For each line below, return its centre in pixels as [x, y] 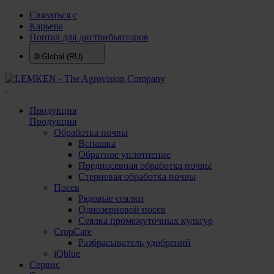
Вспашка [97, 143]
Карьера [46, 26]
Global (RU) [63, 57]
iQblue [67, 254]
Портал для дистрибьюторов [89, 37]
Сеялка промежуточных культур [146, 220]
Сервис [45, 265]
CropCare [73, 231]
